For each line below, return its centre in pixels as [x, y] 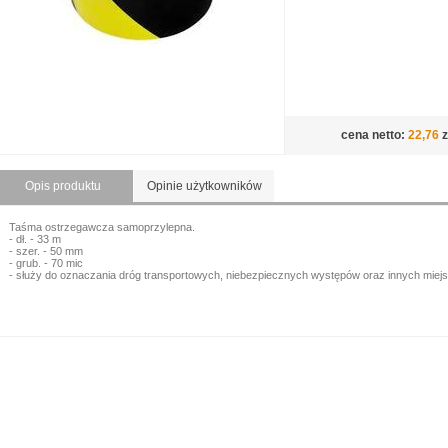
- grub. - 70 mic [46, 263]
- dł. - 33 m [35, 239]
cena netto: [374, 135]
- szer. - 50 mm [46, 251]
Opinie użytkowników [204, 186]
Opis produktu [63, 186]
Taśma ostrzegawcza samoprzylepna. [102, 227]
